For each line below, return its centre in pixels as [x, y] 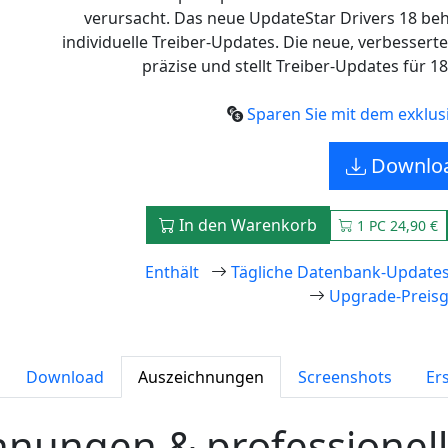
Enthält [172, 272]
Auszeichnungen [201, 377]
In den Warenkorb [246, 225]
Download [65, 377]
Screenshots [345, 377]
